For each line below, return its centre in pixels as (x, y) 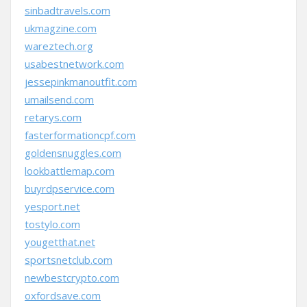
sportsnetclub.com (69, 260)
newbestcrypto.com (72, 278)
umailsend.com (59, 99)
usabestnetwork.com (74, 64)
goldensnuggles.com (73, 153)
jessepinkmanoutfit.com (81, 82)
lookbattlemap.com (70, 171)
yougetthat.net (60, 242)
